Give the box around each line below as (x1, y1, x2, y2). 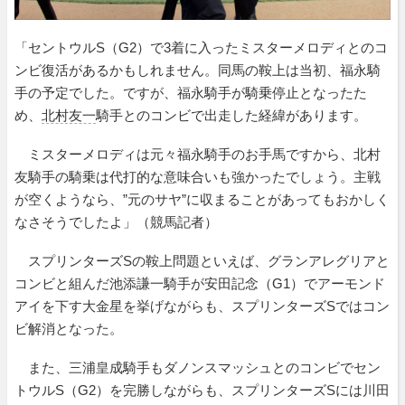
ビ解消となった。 (14, 321, 123, 337)
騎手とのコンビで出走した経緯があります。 (96, 108, 367, 124)
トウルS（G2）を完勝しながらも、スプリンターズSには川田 (14, 382, 390, 399)
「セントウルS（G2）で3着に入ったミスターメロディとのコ (14, 40, 388, 56)
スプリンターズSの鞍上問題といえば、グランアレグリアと (14, 253, 390, 269)
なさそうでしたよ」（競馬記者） (14, 214, 218, 231)
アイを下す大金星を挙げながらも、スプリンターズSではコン (14, 298, 390, 315)
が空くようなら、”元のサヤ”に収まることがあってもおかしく (14, 192, 390, 208)
